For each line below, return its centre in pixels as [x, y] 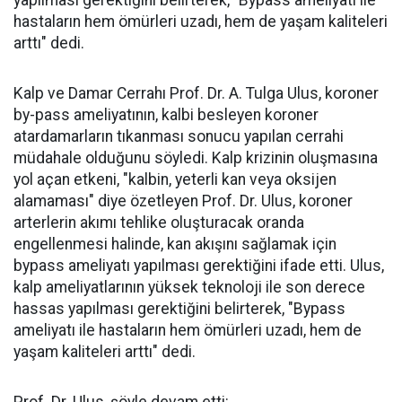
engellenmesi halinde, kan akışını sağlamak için [175, 244]
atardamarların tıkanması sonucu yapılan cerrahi [179, 136]
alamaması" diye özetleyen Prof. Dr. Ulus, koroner [183, 201]
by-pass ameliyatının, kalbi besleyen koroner [166, 115]
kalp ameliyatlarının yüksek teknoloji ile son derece [189, 287]
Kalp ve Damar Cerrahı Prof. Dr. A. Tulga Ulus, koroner [196, 93]
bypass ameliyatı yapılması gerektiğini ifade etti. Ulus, [199, 266]
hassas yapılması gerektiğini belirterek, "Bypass [179, 309]
